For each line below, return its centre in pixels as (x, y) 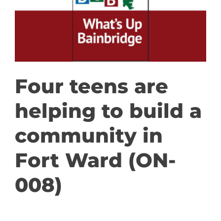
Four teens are (92, 86)
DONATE (29, 48)
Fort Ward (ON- (95, 160)
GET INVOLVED (43, 16)
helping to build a (108, 111)
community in (89, 136)
